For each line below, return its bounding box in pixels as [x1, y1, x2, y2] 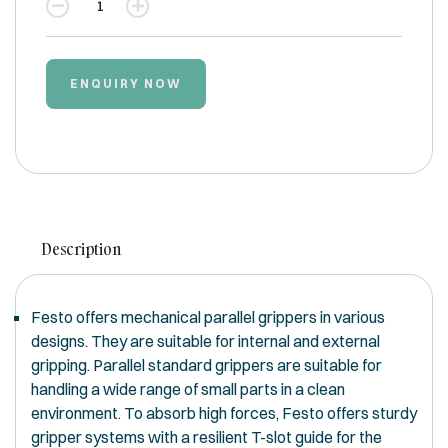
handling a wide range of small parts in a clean [31, 379, 345, 400]
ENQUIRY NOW [70, 76, 182, 92]
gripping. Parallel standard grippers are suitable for [31, 355, 382, 376]
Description [41, 238, 121, 261]
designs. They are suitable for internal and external [31, 331, 380, 352]
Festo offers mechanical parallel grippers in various [31, 307, 385, 328]
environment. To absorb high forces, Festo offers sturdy [31, 403, 417, 424]
